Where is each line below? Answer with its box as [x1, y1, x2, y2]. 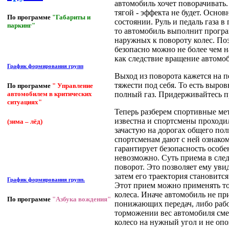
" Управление [52, 82, 93, 89]
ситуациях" [7, 98, 42, 106]
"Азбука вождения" [52, 195, 111, 203]
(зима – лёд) [7, 118, 42, 126]
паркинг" [7, 21, 35, 29]
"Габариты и [52, 13, 90, 21]
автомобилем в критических [7, 90, 92, 98]
